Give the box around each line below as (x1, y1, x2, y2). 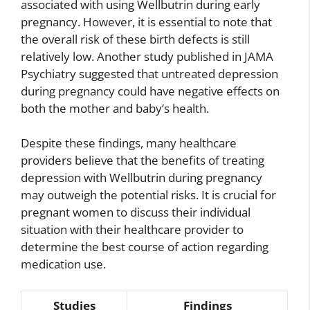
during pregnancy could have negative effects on (21, 82, 280, 99)
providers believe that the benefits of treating (21, 152, 264, 168)
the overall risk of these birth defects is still (21, 30, 250, 47)
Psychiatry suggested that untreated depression (21, 65, 278, 82)
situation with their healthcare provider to (21, 221, 244, 237)
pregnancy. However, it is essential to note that (21, 13, 272, 30)
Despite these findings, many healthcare (21, 135, 237, 151)
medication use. (21, 256, 106, 272)
